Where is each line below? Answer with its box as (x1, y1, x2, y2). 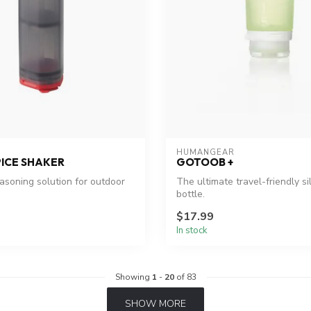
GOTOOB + (176, 155, 233, 169)
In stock (176, 224, 208, 237)
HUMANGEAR (176, 147, 235, 158)
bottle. (176, 187, 205, 201)
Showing (115, 271, 152, 283)
